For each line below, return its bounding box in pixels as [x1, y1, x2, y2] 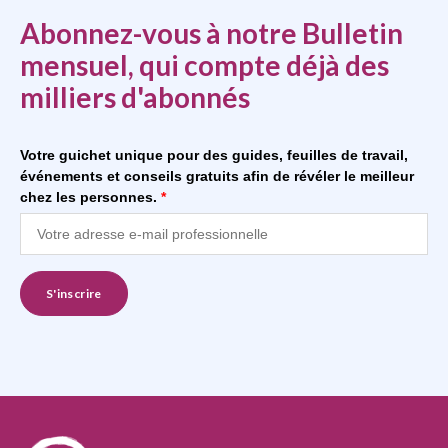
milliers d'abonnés [20, 79, 250, 114]
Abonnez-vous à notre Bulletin [20, 15, 403, 50]
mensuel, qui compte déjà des [20, 47, 389, 82]
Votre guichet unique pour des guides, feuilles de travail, [20, 146, 408, 163]
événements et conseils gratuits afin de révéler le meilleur [20, 167, 414, 184]
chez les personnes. [20, 188, 161, 205]
